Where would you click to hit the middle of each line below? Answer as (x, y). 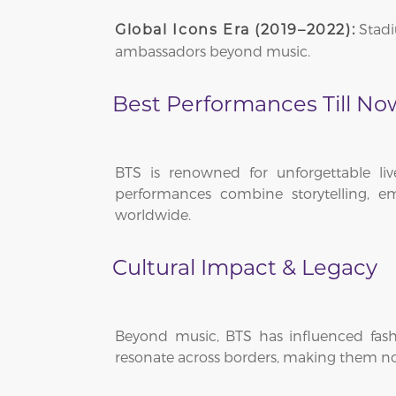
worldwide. (153, 215)
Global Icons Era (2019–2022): (236, 30)
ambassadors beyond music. (213, 51)
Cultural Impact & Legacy (245, 268)
